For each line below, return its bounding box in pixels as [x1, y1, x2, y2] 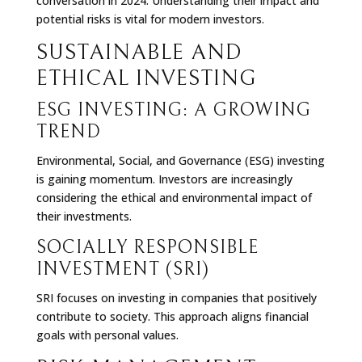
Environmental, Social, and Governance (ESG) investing [36, 152, 325, 168]
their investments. [36, 208, 132, 224]
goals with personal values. [36, 326, 179, 343]
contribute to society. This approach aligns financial [36, 308, 309, 324]
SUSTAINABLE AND [36, 40, 242, 65]
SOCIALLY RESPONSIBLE [36, 236, 259, 258]
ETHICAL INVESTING [36, 65, 257, 90]
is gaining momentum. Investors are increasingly [36, 170, 293, 187]
